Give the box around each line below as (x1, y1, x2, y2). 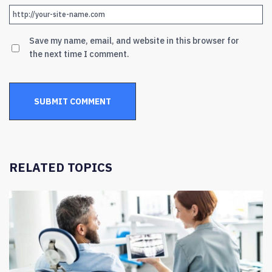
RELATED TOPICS (9, 158, 112, 175)
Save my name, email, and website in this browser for (29, 35, 239, 46)
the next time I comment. (29, 48, 129, 59)
